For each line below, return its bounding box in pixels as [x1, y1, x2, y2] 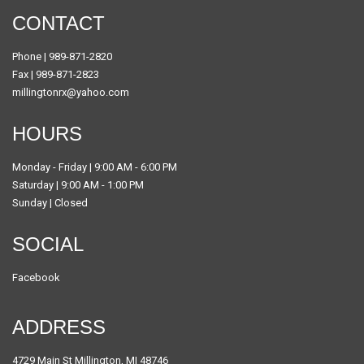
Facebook [12, 271, 60, 284]
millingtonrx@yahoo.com [12, 85, 129, 98]
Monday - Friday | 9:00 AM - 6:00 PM [12, 160, 177, 173]
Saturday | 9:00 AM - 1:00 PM [12, 178, 144, 191]
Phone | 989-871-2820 [12, 50, 112, 63]
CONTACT [12, 11, 105, 34]
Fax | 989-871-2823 [12, 67, 99, 80]
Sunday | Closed [12, 196, 88, 209]
